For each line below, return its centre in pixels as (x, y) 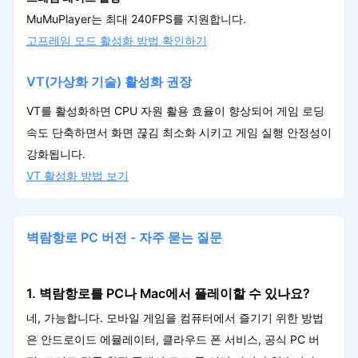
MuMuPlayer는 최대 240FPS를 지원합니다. (136, 18)
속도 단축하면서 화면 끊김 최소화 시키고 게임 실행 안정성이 (179, 132)
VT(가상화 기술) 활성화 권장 (109, 82)
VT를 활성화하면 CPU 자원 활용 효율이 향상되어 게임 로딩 (175, 110)
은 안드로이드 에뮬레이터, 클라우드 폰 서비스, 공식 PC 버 (173, 340)
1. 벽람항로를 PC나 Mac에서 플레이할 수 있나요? (169, 294)
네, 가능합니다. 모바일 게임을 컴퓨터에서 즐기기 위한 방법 (175, 318)
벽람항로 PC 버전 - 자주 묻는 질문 (124, 238)
